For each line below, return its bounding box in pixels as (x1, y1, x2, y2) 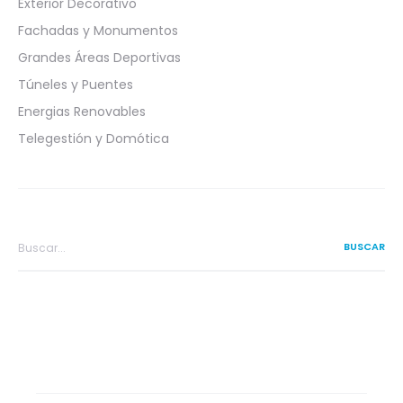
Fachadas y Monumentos (18, 21, 178, 40)
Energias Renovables (18, 102, 146, 121)
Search (17, 228, 61, 246)
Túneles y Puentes (18, 75, 133, 94)
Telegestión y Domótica (18, 129, 169, 148)
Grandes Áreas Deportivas (18, 48, 181, 67)
